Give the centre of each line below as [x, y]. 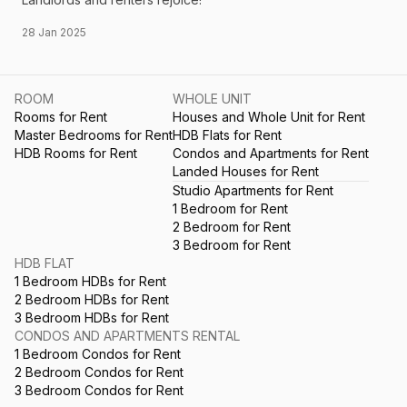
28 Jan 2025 [54, 33]
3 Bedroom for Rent [232, 245]
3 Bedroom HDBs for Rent [92, 318]
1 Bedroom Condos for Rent [98, 354]
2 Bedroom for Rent [232, 227]
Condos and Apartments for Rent [271, 154]
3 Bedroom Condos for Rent [99, 391]
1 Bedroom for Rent [230, 209]
